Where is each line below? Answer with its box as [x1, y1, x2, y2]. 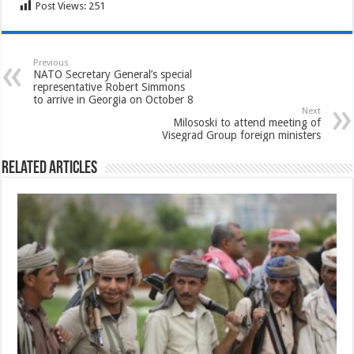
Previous [33, 58, 70, 68]
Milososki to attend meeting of [172, 116, 321, 129]
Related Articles [2, 160, 98, 178]
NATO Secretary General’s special [33, 68, 193, 81]
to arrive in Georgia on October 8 [33, 93, 194, 106]
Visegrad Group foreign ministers [161, 129, 321, 141]
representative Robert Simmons [33, 81, 186, 93]
